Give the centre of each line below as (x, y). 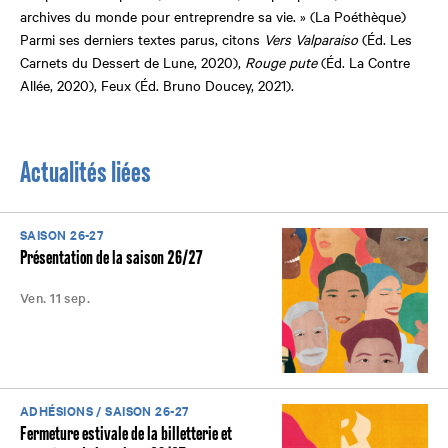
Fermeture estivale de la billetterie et (126, 434)
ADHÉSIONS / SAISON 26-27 (104, 411)
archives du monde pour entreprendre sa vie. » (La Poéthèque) (213, 15)
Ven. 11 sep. (55, 297)
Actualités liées (85, 173)
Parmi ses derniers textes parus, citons (142, 38)
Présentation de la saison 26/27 (111, 257)
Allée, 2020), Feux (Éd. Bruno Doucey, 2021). (157, 84)
